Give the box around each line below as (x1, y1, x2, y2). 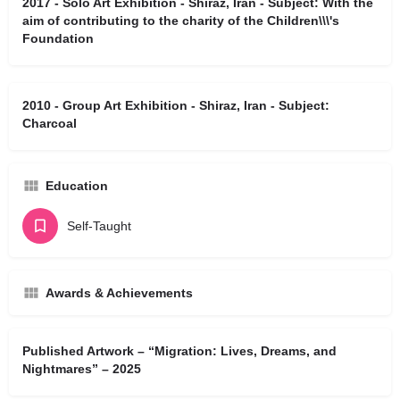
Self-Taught (67, 219, 131, 233)
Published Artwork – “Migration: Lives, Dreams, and (22, 344, 337, 358)
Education (46, 179, 108, 193)
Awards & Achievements (46, 286, 193, 300)
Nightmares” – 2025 (22, 362, 141, 376)
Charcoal (22, 116, 77, 130)
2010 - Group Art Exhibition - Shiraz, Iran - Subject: (22, 98, 329, 112)
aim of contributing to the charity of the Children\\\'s (22, 13, 339, 28)
